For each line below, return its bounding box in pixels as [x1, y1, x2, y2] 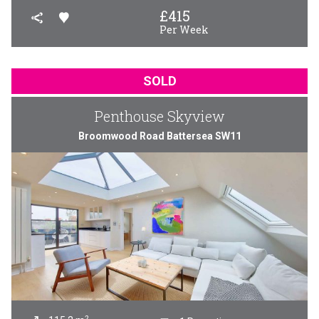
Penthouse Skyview [94, 107, 225, 125]
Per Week [159, 23, 209, 36]
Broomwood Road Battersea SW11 [78, 130, 241, 142]
